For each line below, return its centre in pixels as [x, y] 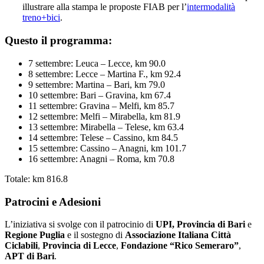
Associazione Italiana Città [178, 235]
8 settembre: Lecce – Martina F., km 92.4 [105, 74]
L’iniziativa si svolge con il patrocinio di [80, 225]
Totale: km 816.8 [36, 179]
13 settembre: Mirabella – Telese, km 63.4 [106, 127]
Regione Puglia [36, 235]
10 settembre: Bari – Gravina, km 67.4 [100, 95]
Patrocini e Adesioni [53, 202]
